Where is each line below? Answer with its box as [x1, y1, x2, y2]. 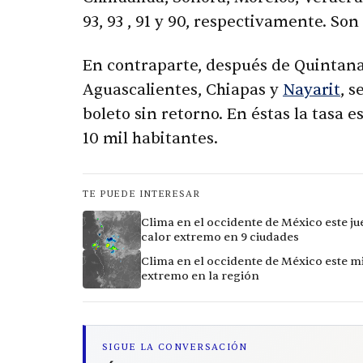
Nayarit [283, 80, 340, 100]
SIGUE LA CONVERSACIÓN [102, 341, 248, 354]
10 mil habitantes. [83, 129, 218, 149]
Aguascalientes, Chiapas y [83, 80, 283, 100]
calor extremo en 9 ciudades [141, 230, 299, 245]
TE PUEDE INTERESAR [83, 188, 200, 201]
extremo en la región [141, 269, 259, 284]
